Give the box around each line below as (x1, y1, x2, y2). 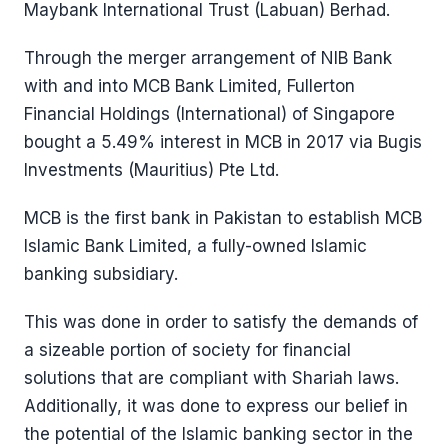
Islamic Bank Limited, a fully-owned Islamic (24, 236, 367, 256)
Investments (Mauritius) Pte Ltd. (24, 160, 279, 180)
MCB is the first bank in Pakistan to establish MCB (24, 208, 422, 228)
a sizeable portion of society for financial (24, 340, 351, 360)
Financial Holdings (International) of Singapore (24, 104, 395, 124)
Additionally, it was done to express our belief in (24, 396, 408, 416)
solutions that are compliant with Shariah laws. (24, 368, 399, 388)
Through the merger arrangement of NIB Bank (24, 48, 392, 68)
